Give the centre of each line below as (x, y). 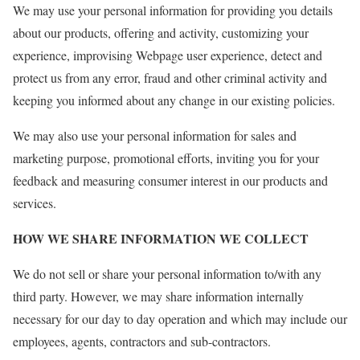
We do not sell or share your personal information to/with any (167, 273)
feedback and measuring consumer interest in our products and (170, 180)
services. (35, 202)
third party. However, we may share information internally (158, 296)
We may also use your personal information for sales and (155, 135)
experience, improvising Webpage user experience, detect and (168, 55)
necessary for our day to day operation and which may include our (180, 318)
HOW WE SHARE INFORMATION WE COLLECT (161, 238)
